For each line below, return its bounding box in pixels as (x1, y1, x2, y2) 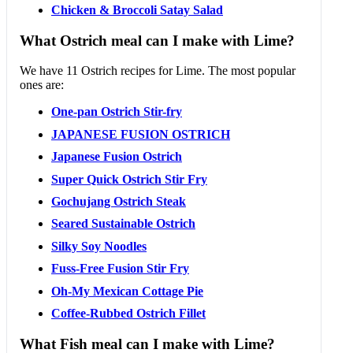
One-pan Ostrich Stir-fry (51, 105, 182, 119)
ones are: (20, 78, 64, 92)
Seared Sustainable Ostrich (51, 217, 195, 231)
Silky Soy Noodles (51, 239, 147, 253)
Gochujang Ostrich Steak (51, 194, 186, 208)
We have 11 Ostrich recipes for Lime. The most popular (20, 64, 295, 78)
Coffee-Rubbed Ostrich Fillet (51, 306, 206, 320)
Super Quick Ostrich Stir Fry (51, 172, 207, 186)
